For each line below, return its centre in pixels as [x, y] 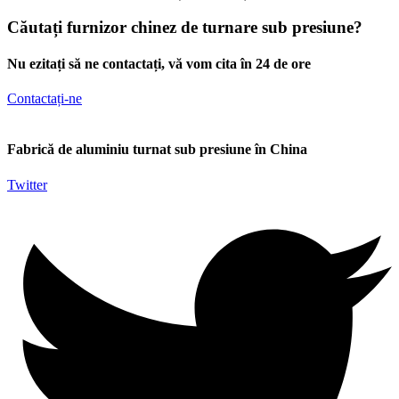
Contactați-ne [45, 99]
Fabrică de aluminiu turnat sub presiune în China [157, 150]
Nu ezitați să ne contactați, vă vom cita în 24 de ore [159, 63]
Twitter [27, 184]
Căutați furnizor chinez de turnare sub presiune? [185, 27]
